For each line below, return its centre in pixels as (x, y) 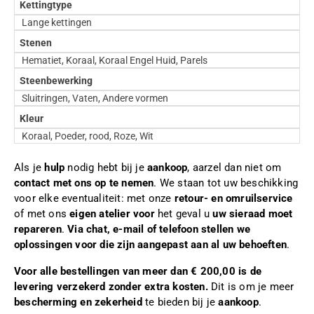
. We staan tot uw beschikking (226, 183)
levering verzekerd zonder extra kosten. (111, 286)
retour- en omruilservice (233, 198)
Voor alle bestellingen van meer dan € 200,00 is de (138, 271)
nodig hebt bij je (106, 167)
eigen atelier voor (112, 213)
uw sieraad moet (253, 213)
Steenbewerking (56, 80)
